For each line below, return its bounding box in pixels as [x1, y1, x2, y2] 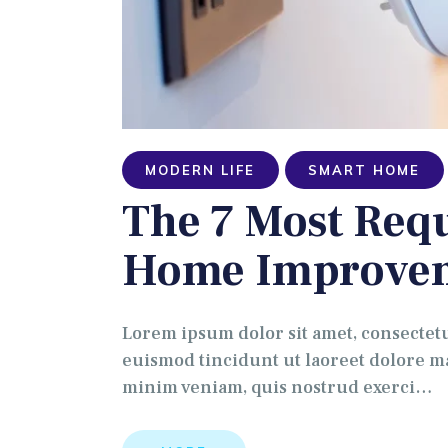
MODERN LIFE [145, 161, 256, 178]
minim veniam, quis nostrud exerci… [122, 376, 433, 400]
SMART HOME [308, 161, 421, 178]
